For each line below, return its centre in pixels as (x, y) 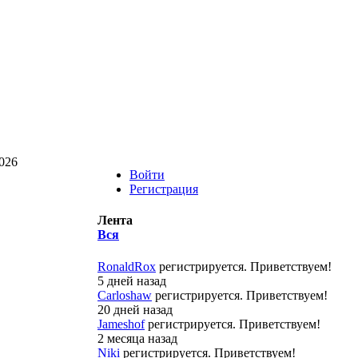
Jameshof (121, 324)
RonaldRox (127, 266)
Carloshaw (125, 295)
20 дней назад (135, 309)
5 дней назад (132, 280)
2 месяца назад (137, 338)
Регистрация (164, 189)
